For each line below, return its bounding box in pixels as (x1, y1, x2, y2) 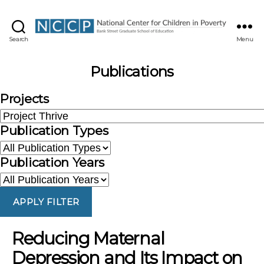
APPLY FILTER (12, 196, 80, 207)
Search (9, 35, 28, 43)
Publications (90, 63, 174, 81)
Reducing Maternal (12, 228, 164, 249)
